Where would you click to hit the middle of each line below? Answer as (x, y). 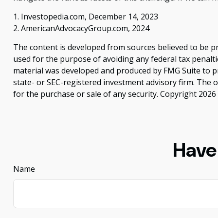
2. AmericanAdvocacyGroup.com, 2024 (81, 28)
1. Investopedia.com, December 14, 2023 (85, 17)
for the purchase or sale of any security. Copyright (106, 94)
